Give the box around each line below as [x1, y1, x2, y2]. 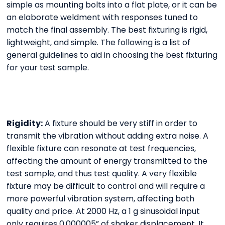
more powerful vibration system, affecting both [7, 193, 195, 205]
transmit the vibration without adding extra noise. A [7, 130, 209, 142]
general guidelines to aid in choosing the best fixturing [7, 49, 218, 61]
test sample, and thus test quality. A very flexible [7, 168, 197, 180]
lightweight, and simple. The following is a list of [7, 37, 191, 49]
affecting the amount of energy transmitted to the [7, 155, 208, 167]
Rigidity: [7, 118, 43, 130]
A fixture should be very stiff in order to [43, 118, 198, 130]
